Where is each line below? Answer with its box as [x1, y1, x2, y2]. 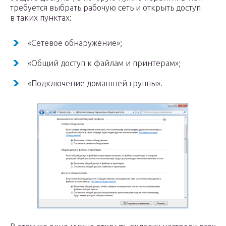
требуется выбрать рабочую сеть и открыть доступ [10, 3, 201, 12]
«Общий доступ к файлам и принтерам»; [28, 59, 181, 68]
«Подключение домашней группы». [28, 79, 162, 88]
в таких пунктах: [10, 13, 72, 22]
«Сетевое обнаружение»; [28, 38, 122, 47]
